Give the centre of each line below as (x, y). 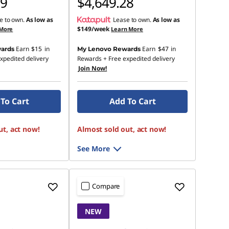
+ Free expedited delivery (139, 59)
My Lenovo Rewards (109, 49)
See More (94, 148)
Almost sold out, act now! (122, 129)
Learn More (127, 29)
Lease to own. (133, 20)
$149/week (94, 29)
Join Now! (93, 68)
